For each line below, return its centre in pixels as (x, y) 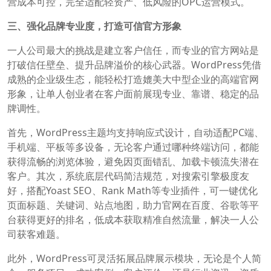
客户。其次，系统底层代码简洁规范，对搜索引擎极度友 (128, 176)
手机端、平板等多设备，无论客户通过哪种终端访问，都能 (133, 147)
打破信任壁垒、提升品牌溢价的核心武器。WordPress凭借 (134, 64)
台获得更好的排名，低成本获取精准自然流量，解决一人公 (133, 219)
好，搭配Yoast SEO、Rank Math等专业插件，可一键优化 (132, 190)
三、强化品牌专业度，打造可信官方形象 (94, 26)
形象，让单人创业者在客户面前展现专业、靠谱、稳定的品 (133, 93)
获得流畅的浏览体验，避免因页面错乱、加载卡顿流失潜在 (133, 161)
